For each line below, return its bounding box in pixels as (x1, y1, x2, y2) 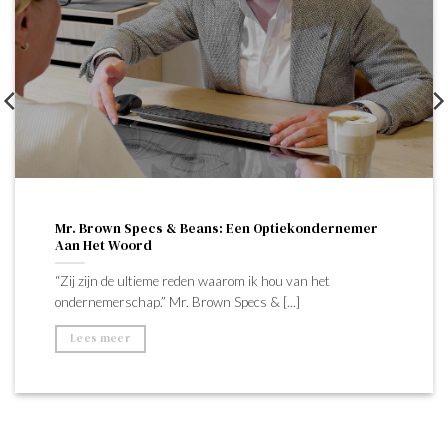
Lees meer (70, 331, 131, 347)
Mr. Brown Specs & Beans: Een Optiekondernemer (55, 219, 378, 239)
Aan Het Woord (55, 236, 152, 256)
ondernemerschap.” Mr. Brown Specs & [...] (55, 294, 300, 311)
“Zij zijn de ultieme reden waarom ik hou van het (55, 273, 330, 290)
